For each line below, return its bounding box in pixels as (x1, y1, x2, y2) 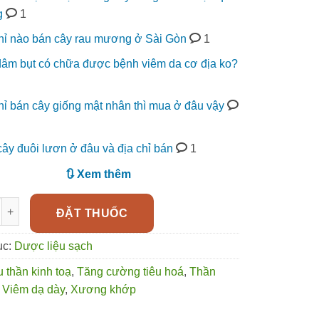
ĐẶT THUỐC (56, 207, 128, 220)
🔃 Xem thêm (65, 167, 131, 180)
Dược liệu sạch (14, 240, 93, 253)
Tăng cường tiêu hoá (77, 266, 184, 278)
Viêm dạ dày (2, 283, 65, 296)
